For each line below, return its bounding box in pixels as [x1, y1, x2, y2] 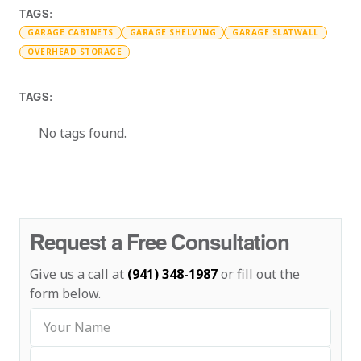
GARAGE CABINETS [27, 27, 114, 38]
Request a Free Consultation [30, 229, 289, 255]
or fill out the [218, 265, 300, 283]
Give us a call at [30, 265, 127, 283]
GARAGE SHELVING [129, 27, 216, 38]
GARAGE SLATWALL [232, 27, 319, 38]
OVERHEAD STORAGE [27, 46, 122, 57]
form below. [30, 284, 101, 302]
